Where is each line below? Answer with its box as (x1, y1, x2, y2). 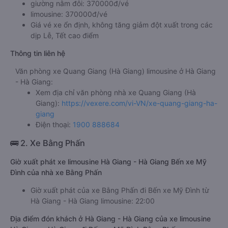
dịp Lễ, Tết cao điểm (31, 31, 99, 40)
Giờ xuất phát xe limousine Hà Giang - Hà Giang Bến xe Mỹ (10, 157, 207, 166)
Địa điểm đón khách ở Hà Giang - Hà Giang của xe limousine (10, 214, 211, 223)
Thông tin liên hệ (10, 49, 65, 58)
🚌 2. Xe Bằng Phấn (10, 138, 85, 148)
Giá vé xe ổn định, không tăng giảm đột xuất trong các (31, 20, 213, 29)
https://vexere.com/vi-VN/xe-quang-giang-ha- (62, 99, 217, 107)
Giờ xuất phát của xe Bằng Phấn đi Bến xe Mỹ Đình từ (31, 186, 209, 194)
